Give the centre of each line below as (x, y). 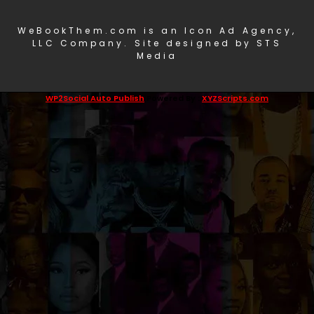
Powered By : (173, 98)
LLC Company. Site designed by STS (157, 43)
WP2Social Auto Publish (95, 98)
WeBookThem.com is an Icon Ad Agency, (157, 30)
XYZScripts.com (235, 98)
